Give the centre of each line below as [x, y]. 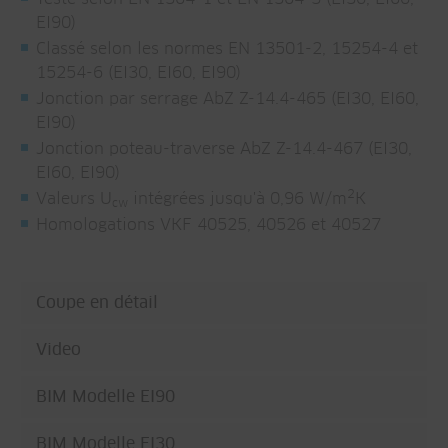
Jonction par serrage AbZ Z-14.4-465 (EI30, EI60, [227, 99]
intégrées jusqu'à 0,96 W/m [237, 199]
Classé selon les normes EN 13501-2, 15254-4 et [227, 49]
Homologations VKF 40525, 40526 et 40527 [208, 225]
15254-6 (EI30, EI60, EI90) [138, 73]
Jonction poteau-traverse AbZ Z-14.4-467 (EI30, [224, 149]
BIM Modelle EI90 [105, 397]
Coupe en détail [97, 303]
